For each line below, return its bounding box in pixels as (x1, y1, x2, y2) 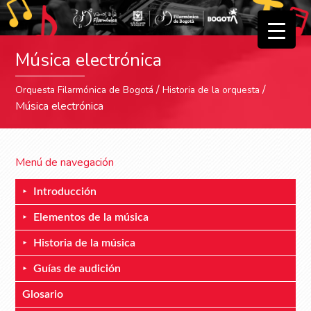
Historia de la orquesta (162, 83, 260, 97)
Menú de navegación (15, 155, 115, 171)
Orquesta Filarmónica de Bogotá (15, 83, 154, 97)
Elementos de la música (33, 212, 149, 224)
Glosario (22, 289, 64, 301)
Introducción (33, 186, 97, 198)
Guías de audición (33, 263, 121, 275)
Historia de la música (33, 237, 136, 249)
